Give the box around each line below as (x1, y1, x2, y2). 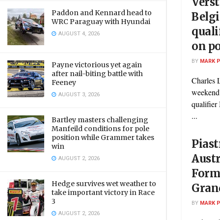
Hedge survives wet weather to (52, 179, 156, 188)
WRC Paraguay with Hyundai (52, 17, 150, 26)
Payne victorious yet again (52, 60, 142, 69)
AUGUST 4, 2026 (57, 29, 100, 38)
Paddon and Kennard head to (52, 8, 152, 17)
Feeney (52, 78, 76, 87)
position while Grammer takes (52, 133, 154, 142)
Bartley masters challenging (52, 115, 148, 124)
